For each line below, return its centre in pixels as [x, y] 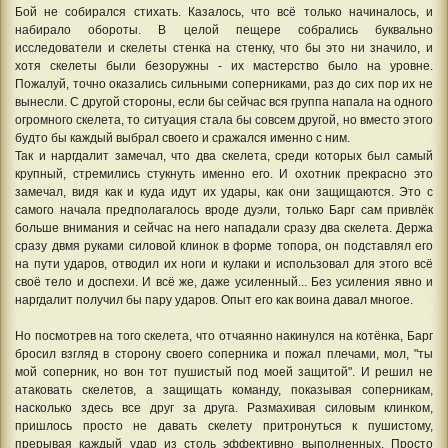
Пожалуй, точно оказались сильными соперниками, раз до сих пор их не [224, 83]
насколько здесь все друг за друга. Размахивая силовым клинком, [224, 407]
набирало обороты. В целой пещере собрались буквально [224, 29]
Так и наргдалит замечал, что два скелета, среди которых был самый [224, 155]
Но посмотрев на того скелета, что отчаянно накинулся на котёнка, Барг [224, 335]
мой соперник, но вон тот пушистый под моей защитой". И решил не [224, 371]
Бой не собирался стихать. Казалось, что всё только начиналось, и [224, 11]
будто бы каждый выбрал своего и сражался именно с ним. [182, 137]
